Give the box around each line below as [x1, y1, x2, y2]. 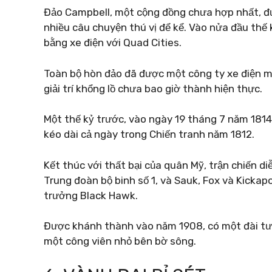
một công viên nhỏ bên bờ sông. [44, 235, 196, 247]
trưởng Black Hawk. [44, 189, 138, 202]
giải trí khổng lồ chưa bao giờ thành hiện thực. [44, 82, 262, 95]
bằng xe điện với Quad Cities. [44, 36, 182, 49]
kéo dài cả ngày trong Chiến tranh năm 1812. [44, 128, 254, 140]
